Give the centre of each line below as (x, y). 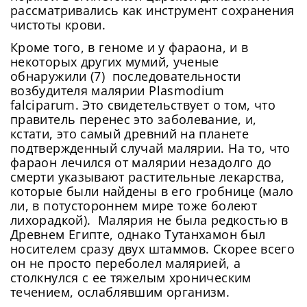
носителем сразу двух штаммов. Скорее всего (153, 248)
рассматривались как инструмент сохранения (152, 10)
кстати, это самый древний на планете (130, 133)
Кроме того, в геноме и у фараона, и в (130, 47)
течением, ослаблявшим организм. (120, 292)
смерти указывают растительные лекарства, (148, 176)
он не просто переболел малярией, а (126, 263)
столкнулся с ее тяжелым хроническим (131, 277)
